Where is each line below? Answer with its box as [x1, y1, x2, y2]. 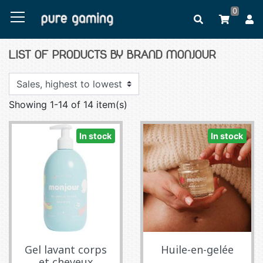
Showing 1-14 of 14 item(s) [9, 99, 127, 110]
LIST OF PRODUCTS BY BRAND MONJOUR [9, 49, 216, 62]
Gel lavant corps [25, 242, 107, 257]
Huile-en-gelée [161, 242, 234, 257]
